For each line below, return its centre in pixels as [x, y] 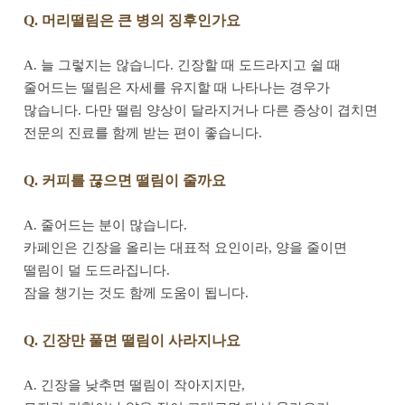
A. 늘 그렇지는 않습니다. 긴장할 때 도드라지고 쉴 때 [182, 65]
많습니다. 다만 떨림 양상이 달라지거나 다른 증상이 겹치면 [201, 110]
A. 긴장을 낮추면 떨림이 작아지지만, [134, 385]
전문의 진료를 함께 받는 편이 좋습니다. [143, 132]
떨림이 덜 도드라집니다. [97, 270]
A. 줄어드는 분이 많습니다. [105, 225]
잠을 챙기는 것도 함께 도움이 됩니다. [136, 292]
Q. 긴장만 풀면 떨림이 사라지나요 [132, 341]
